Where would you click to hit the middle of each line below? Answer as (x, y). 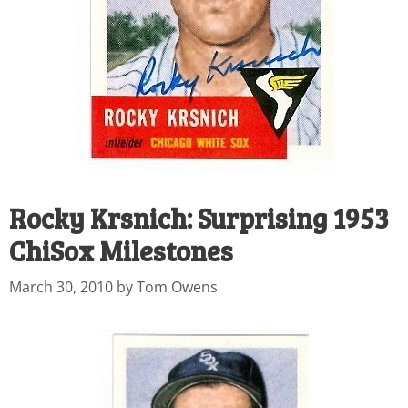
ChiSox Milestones (121, 250)
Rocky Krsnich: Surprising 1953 (199, 218)
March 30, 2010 (61, 287)
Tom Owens (177, 287)
